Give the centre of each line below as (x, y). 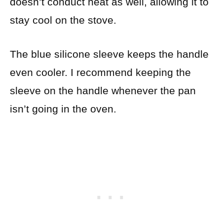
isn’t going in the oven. (63, 109)
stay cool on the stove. (63, 20)
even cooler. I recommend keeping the (100, 72)
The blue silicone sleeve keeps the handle (109, 54)
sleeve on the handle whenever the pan (103, 90)
